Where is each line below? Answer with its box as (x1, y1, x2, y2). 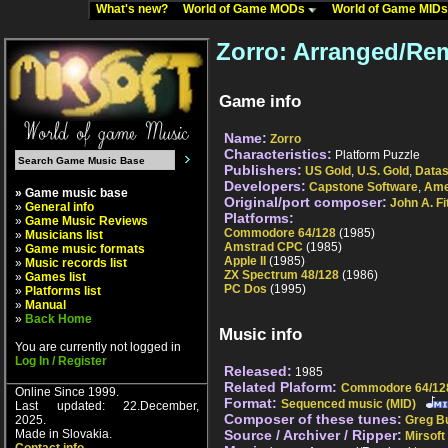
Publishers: (224, 162, 302, 179)
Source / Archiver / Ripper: (224, 427, 402, 444)
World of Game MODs (183, 2, 308, 16)
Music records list (25, 256, 127, 270)
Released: (224, 363, 292, 380)
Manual (25, 298, 66, 312)
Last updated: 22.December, (15, 399, 199, 413)
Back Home (25, 312, 92, 326)
